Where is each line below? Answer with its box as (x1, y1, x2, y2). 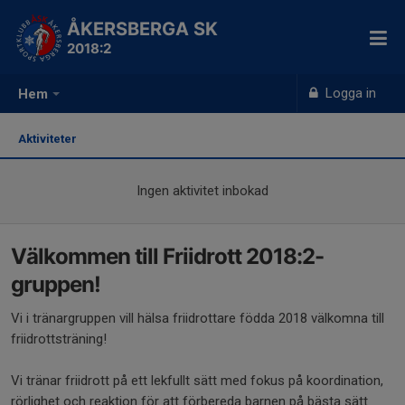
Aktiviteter (18, 132, 82, 146)
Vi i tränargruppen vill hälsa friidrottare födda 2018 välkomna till (11, 310, 384, 326)
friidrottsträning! (11, 331, 107, 347)
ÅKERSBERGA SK (67, 18, 218, 40)
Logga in (322, 85, 377, 101)
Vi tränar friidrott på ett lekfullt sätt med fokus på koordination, (11, 372, 383, 389)
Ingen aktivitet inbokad (137, 183, 268, 199)
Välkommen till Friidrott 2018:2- (11, 243, 324, 269)
